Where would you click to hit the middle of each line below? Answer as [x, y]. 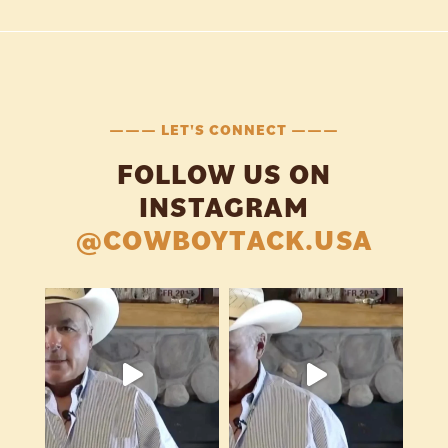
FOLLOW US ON [224, 173]
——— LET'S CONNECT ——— [224, 129]
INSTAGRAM [224, 206]
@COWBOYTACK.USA [224, 239]
